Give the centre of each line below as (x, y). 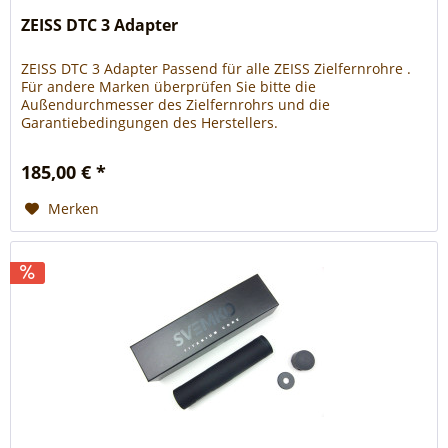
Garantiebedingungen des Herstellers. (150, 123)
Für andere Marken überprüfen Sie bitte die (169, 87)
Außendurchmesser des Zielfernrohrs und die (176, 105)
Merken (74, 209)
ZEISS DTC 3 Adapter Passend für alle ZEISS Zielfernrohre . (216, 69)
